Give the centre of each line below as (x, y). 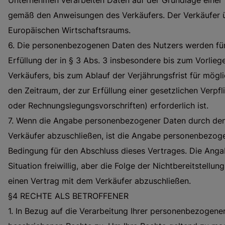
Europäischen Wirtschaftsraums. (69, 30)
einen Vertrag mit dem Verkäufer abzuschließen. (99, 181)
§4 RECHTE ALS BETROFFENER (68, 196)
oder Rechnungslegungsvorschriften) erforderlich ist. (108, 106)
